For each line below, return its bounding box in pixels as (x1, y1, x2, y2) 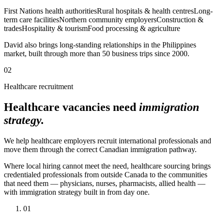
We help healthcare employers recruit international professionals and (4, 137, 211, 145)
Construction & (156, 15, 203, 24)
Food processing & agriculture (88, 24, 180, 33)
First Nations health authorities (4, 7, 97, 15)
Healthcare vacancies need (4, 101, 139, 114)
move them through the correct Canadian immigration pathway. (4, 145, 197, 154)
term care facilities (4, 15, 59, 24)
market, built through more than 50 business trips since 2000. (4, 49, 189, 58)
